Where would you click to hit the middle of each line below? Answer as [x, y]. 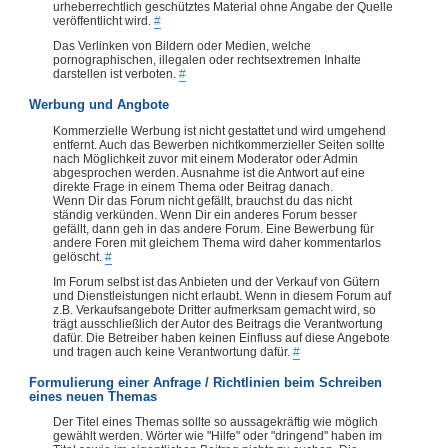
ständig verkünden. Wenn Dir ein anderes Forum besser [205, 214]
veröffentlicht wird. [103, 21]
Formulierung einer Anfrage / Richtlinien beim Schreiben [205, 382]
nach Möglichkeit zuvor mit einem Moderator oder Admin [205, 158]
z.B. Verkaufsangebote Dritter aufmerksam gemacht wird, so [214, 309]
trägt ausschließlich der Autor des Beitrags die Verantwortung [218, 323]
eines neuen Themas [93, 396]
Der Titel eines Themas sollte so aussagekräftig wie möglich [215, 422]
